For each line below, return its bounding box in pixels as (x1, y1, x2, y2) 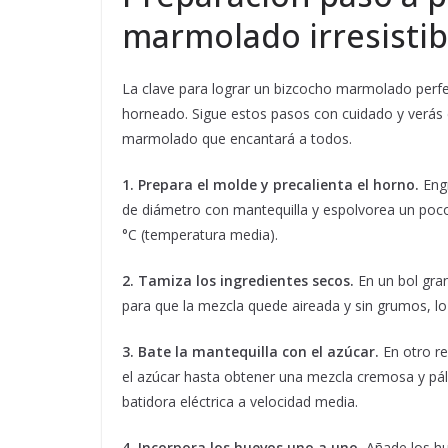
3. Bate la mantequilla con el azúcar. (122, 342, 379, 362)
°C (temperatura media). (122, 225, 278, 245)
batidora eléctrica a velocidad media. (122, 392, 358, 412)
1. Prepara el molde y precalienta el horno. (122, 175, 419, 195)
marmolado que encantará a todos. (122, 129, 352, 149)
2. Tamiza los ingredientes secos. (122, 271, 354, 291)
